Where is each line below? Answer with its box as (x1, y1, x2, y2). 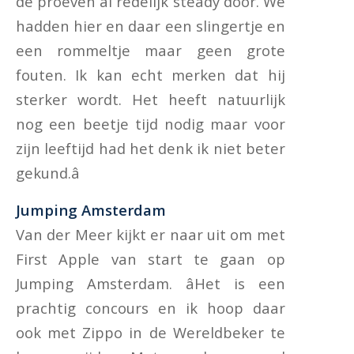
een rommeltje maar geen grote (16, 40, 285, 61)
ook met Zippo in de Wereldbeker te (16, 322, 285, 342)
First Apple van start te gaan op (16, 248, 285, 269)
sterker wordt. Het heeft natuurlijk (16, 89, 285, 110)
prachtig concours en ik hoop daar (16, 297, 285, 318)
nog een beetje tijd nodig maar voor (16, 114, 285, 134)
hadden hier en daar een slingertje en (16, 16, 285, 36)
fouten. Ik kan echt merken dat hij (16, 65, 285, 85)
